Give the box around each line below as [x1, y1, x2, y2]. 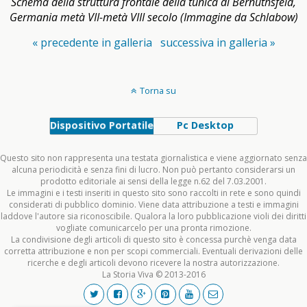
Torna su [140, 84, 176, 97]
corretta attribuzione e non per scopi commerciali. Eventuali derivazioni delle [4, 245, 303, 258]
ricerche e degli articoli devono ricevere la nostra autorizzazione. [27, 257, 280, 269]
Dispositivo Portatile [49, 119, 153, 132]
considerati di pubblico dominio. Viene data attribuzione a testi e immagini [8, 199, 299, 211]
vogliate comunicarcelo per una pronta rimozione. [56, 222, 251, 234]
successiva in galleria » [160, 35, 275, 51]
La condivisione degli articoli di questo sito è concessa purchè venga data [10, 234, 297, 246]
